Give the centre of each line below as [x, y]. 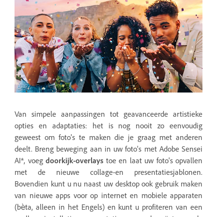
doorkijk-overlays [74, 161]
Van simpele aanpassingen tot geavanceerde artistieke [108, 114]
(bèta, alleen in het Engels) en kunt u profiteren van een [108, 207]
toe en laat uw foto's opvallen [153, 161]
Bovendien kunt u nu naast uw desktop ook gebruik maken [108, 184]
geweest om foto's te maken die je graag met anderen [108, 137]
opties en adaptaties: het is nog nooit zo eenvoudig [108, 126]
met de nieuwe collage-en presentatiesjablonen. [108, 172]
